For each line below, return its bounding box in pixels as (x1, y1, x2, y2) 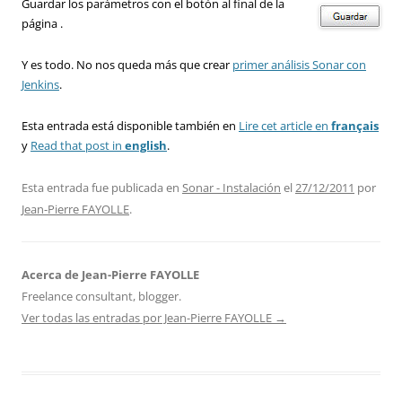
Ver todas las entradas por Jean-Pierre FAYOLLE (22, 310, 275, 327)
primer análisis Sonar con (232, 57, 366, 74)
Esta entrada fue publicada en (22, 179, 182, 197)
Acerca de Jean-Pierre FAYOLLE (22, 267, 199, 284)
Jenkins (22, 76, 59, 93)
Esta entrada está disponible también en (22, 118, 239, 135)
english (125, 137, 167, 154)
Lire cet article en (239, 118, 331, 135)
